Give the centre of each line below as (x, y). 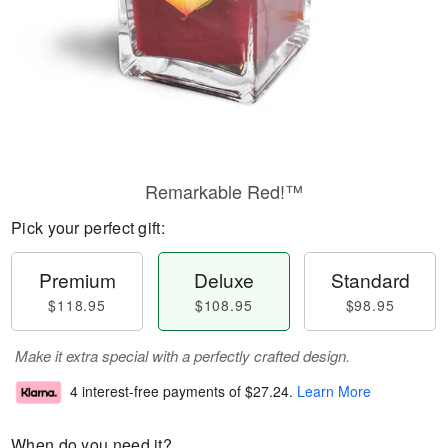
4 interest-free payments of (157, 391)
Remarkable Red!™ (224, 191)
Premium (77, 279)
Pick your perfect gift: (88, 227)
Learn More (334, 391)
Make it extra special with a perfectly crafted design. (182, 355)
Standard (370, 279)
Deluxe (223, 279)
